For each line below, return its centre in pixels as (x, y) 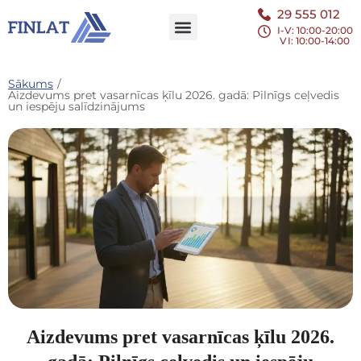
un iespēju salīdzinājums (77, 106)
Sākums (31, 84)
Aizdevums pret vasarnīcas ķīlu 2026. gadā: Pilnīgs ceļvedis (174, 95)
